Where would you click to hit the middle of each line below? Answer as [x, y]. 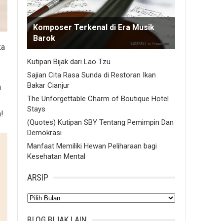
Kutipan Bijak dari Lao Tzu [69, 62]
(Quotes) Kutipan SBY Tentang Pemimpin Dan [100, 122]
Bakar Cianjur [48, 85]
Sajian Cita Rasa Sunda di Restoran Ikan [92, 75]
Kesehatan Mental [56, 156]
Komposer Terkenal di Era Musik [94, 27]
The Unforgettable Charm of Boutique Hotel [98, 99]
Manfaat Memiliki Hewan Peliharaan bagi [92, 146]
